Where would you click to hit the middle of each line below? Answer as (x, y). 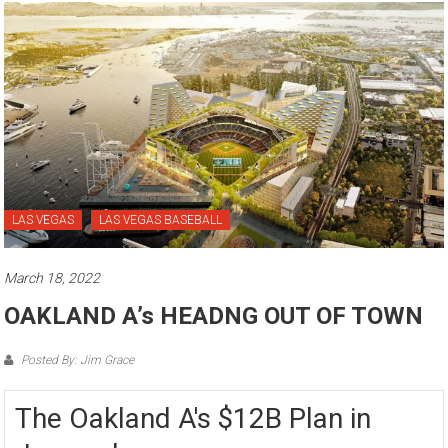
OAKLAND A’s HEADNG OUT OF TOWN (214, 315)
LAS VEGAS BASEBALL (161, 219)
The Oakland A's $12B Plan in (193, 418)
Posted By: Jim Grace (76, 359)
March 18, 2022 (52, 277)
